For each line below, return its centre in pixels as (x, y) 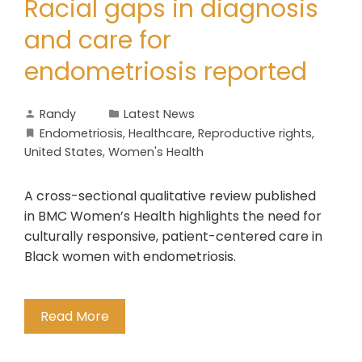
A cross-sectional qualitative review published (170, 196)
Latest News (159, 114)
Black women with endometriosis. (130, 257)
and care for (98, 40)
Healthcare (160, 133)
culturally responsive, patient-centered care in (173, 236)
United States (63, 152)
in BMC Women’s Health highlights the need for (173, 216)
